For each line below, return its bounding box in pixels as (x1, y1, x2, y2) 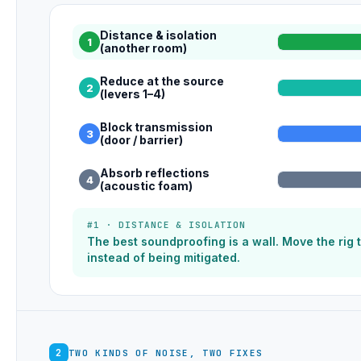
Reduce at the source (100, 73, 224, 88)
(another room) (100, 40, 187, 55)
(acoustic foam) (100, 178, 193, 193)
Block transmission (100, 119, 213, 134)
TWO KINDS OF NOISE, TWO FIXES (68, 346, 263, 359)
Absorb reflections (100, 165, 210, 180)
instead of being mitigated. (87, 250, 240, 264)
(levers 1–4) (100, 86, 165, 101)
